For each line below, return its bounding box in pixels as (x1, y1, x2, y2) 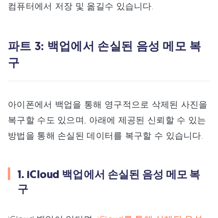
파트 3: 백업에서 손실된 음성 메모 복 (8, 37, 201, 54)
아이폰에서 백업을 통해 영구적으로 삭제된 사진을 (8, 98, 208, 109)
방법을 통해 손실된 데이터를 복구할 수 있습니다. (8, 129, 204, 141)
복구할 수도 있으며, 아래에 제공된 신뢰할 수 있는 (8, 114, 206, 125)
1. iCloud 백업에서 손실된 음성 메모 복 (18, 167, 200, 182)
